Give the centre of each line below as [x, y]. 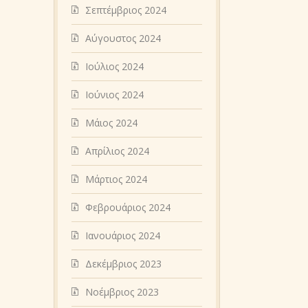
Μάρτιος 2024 [116, 179]
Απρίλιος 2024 [117, 151]
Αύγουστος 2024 [123, 38]
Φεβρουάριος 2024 [128, 207]
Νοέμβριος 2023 [122, 291]
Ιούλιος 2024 [114, 66]
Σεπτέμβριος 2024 [126, 10]
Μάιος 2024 [111, 122]
